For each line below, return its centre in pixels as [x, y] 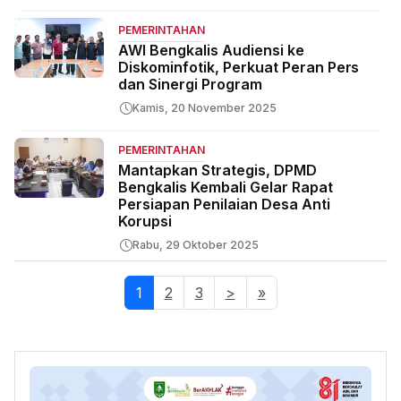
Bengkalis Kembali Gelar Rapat [226, 187]
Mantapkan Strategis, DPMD [218, 170]
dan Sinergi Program [190, 84]
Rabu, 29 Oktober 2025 [196, 245]
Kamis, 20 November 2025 [205, 108]
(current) [173, 293]
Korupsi [145, 221]
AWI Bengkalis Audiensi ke [211, 50]
